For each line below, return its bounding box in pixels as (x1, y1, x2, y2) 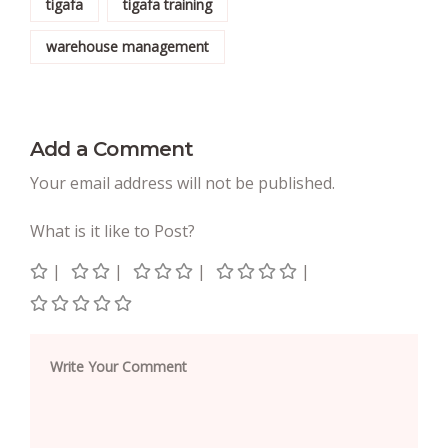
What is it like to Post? (30, 219, 195, 242)
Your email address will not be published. (30, 171, 335, 194)
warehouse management (46, 36, 209, 56)
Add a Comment (30, 136, 194, 161)
